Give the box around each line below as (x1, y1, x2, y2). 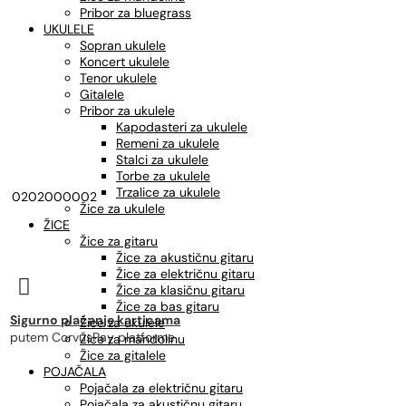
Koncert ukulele (80, 53, 169, 70)
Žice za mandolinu (80, 331, 185, 347)
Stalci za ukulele (116, 151, 208, 168)
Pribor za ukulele (80, 102, 175, 119)
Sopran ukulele (80, 37, 166, 53)
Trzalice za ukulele (116, 184, 220, 200)
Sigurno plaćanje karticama (10, 312, 180, 328)
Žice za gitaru (80, 233, 158, 249)
